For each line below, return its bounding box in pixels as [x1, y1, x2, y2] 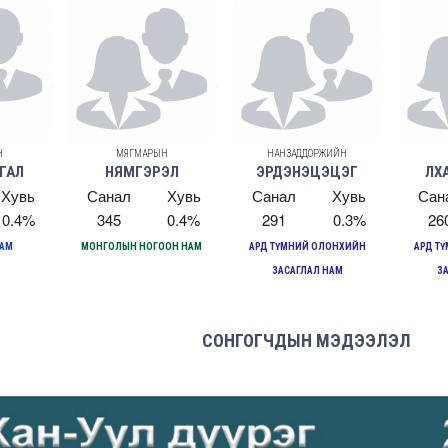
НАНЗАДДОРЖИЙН [267, 147, 348, 159]
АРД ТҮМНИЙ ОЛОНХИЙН [248, 240, 366, 252]
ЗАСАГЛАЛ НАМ [271, 264, 343, 276]
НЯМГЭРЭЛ [104, 162, 179, 181]
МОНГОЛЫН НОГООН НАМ [81, 240, 203, 252]
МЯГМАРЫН [115, 147, 168, 159]
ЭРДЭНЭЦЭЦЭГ [256, 162, 359, 181]
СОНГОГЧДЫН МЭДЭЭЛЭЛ [202, 329, 412, 351]
